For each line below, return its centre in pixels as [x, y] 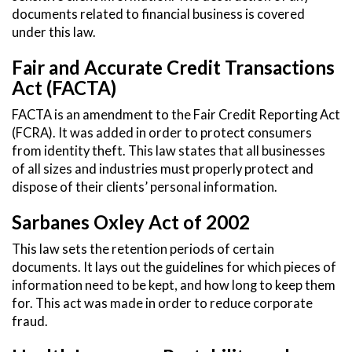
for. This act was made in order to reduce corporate [162, 304]
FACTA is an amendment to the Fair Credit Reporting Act [176, 115]
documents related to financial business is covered [158, 15]
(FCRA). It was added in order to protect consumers [162, 133]
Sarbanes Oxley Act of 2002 [131, 222]
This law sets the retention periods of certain [143, 249]
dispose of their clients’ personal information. [145, 187]
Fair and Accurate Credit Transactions [173, 68]
